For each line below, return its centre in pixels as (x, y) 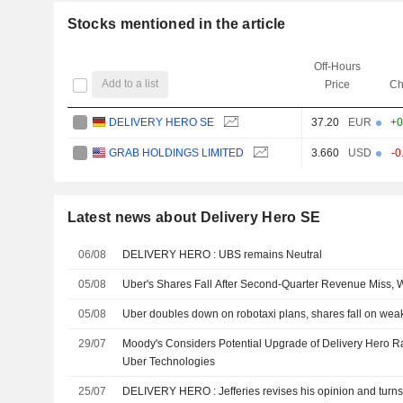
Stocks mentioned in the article (176, 23)
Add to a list (130, 84)
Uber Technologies (169, 361)
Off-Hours (337, 66)
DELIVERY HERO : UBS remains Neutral (271, 254)
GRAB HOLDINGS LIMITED (177, 152)
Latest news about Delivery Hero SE (194, 217)
